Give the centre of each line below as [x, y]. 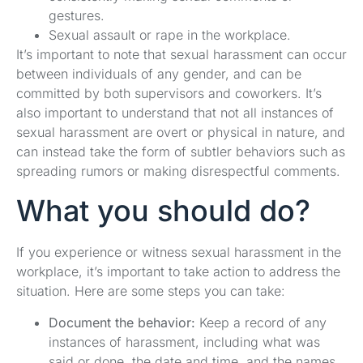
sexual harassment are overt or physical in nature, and [181, 132]
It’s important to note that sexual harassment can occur [181, 54]
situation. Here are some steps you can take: [151, 291]
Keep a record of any [261, 322]
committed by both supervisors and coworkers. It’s [169, 93]
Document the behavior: [122, 322]
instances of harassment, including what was [184, 342]
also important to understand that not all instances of [175, 112]
